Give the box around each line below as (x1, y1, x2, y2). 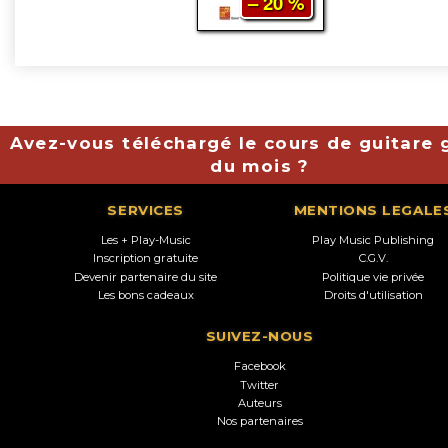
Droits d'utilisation (323, 287, 423, 302)
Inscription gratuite (93, 251, 199, 266)
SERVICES (107, 201, 184, 218)
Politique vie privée (322, 269, 425, 284)
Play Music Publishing (312, 233, 435, 248)
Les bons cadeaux (97, 287, 194, 302)
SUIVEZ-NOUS (205, 328, 314, 345)
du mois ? (210, 155, 310, 176)
